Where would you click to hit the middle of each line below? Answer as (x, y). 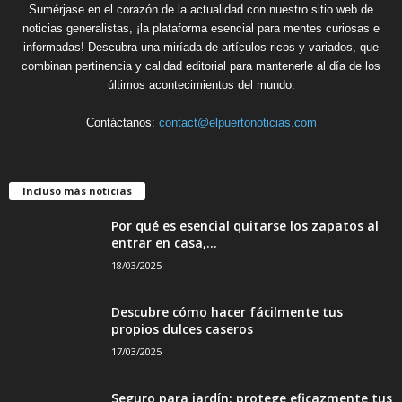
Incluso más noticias (77, 190)
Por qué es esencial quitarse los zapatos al (245, 225)
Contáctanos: (122, 122)
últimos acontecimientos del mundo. (201, 84)
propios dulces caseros (182, 328)
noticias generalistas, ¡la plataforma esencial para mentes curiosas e (201, 28)
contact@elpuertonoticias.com (237, 122)
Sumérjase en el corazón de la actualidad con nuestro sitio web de (201, 9)
